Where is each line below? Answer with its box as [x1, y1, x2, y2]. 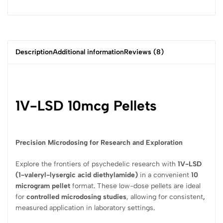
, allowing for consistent [126, 192, 203, 201]
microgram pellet [15, 181, 70, 190]
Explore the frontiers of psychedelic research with [15, 159, 178, 168]
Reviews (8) [124, 48, 164, 57]
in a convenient [138, 170, 191, 179]
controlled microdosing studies [26, 192, 126, 201]
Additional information [53, 48, 124, 57]
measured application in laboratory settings [15, 203, 153, 212]
